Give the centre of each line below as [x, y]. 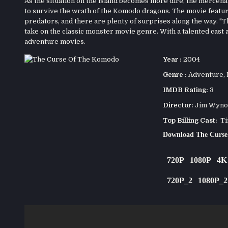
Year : [172, 59]
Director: [178, 105]
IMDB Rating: [185, 90]
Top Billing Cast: [190, 120]
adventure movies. [55, 41]
